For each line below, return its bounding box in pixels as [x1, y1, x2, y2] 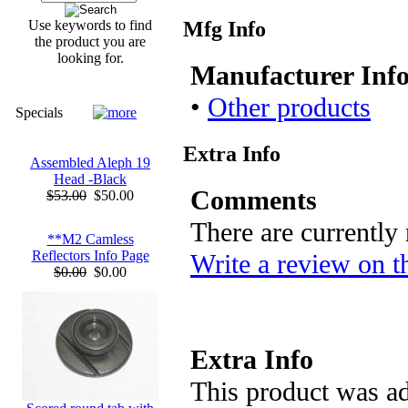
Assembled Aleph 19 [30, 155, 150, 170]
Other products [208, 91, 371, 123]
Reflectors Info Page [31, 248, 149, 263]
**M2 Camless [46, 231, 134, 247]
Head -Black [54, 171, 127, 187]
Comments [190, 184, 317, 216]
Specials [15, 105, 63, 120]
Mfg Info [183, 16, 266, 41]
